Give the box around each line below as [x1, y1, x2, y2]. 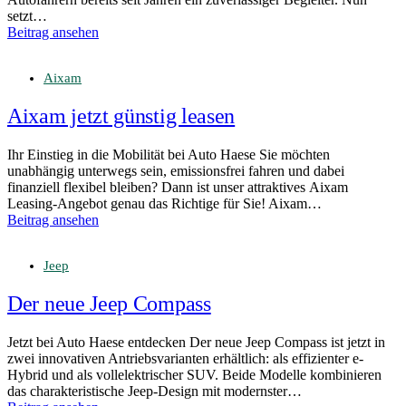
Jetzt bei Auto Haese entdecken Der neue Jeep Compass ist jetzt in [7, 333, 385, 350]
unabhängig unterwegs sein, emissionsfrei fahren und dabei [7, 162, 344, 179]
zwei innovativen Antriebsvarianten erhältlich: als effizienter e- [7, 350, 363, 366]
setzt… [7, 8, 47, 24]
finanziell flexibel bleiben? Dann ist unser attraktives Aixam [7, 179, 348, 195]
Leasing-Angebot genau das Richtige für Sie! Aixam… [7, 195, 322, 211]
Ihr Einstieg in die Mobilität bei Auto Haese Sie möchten [7, 146, 330, 162]
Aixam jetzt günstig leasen [7, 103, 236, 128]
